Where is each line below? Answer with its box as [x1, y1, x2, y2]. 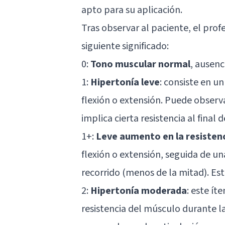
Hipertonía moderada [90, 183, 187, 198]
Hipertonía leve [90, 75, 160, 89]
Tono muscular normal [90, 57, 190, 71]
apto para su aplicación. [81, 3, 182, 17]
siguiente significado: [81, 39, 169, 53]
